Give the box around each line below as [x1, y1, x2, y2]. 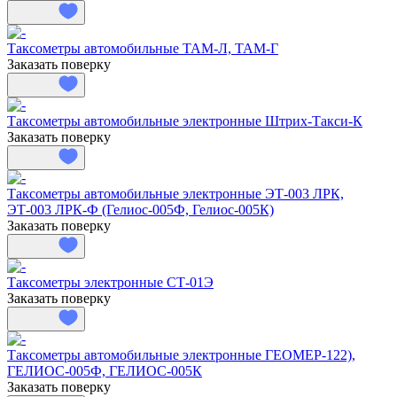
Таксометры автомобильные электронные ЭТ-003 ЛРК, [7, 185, 344, 201]
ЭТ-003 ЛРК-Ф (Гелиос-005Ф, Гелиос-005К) [7, 201, 274, 217]
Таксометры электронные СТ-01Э [7, 274, 214, 290]
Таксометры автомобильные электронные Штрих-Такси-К [7, 113, 362, 128]
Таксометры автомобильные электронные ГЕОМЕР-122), [7, 346, 355, 362]
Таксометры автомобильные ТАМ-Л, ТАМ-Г [7, 40, 278, 56]
